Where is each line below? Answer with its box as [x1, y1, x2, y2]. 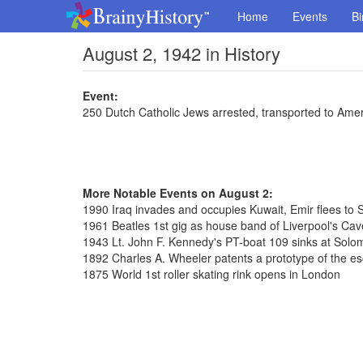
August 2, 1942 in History [83, 41, 280, 66]
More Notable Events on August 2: [83, 185, 273, 201]
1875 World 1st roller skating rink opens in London [83, 266, 340, 282]
